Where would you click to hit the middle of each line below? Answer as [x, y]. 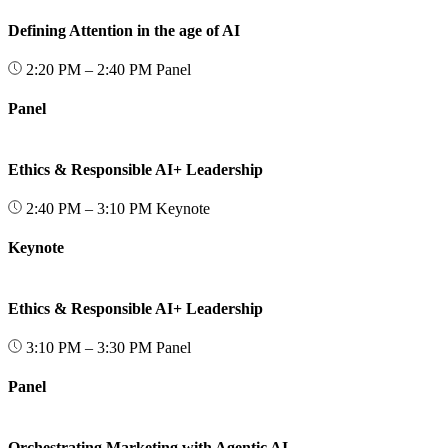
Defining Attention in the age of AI [124, 30]
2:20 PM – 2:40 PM [89, 69]
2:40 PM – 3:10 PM [89, 208]
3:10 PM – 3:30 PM [89, 347]
